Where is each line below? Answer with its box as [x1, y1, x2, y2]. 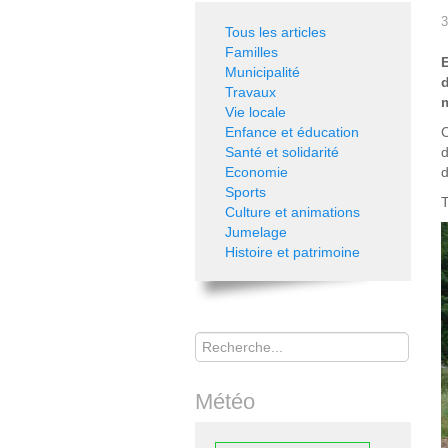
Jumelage [225, 224, 287, 240]
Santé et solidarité [225, 144, 339, 160]
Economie [225, 164, 288, 180]
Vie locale [225, 104, 286, 120]
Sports [225, 184, 266, 200]
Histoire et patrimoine [225, 244, 360, 260]
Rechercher [195, 324, 269, 340]
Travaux [225, 84, 276, 100]
